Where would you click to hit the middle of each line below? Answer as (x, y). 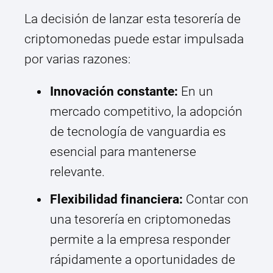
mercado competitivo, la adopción (146, 112)
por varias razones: (77, 59)
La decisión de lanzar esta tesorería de (133, 19)
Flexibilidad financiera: (116, 200)
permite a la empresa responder (140, 240)
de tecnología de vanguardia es (138, 132)
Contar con (216, 200)
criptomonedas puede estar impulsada (134, 39)
